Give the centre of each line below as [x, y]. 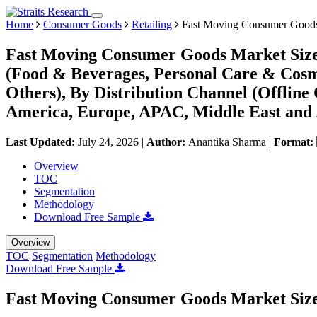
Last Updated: [42, 142]
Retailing [152, 24]
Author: [167, 142]
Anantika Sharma [227, 142]
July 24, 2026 [108, 142]
